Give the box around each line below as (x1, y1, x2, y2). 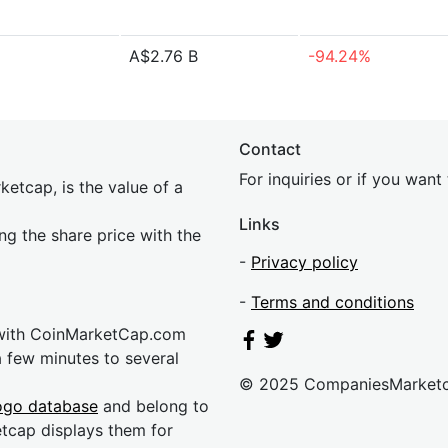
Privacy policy (251, 252, 358, 272)
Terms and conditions (251, 292, 414, 312)
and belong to (98, 396, 209, 416)
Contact (239, 139, 301, 159)
